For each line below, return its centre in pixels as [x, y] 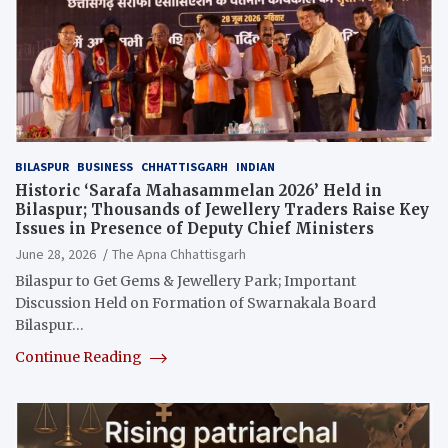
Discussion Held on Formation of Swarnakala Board [195, 303]
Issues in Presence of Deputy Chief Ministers [194, 229]
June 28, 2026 [55, 254]
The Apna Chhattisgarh [179, 254]
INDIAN [255, 167]
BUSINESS [105, 167]
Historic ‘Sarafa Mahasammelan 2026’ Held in [198, 191]
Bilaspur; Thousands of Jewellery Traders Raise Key [222, 210]
